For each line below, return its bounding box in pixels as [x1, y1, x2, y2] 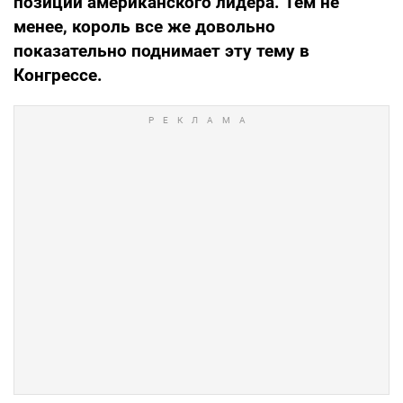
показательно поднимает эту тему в [13, 40, 309, 62]
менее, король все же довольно [13, 16, 275, 38]
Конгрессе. [13, 65, 103, 86]
